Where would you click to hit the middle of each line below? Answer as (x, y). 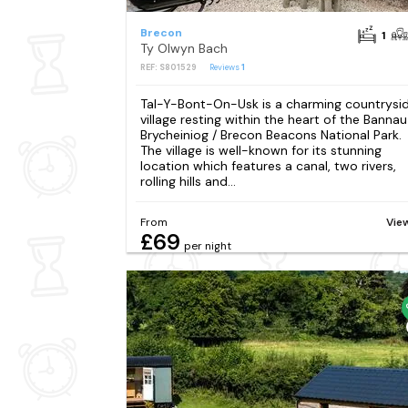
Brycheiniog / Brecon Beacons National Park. (270, 134)
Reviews (225, 67)
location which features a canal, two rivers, (268, 165)
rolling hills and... (188, 181)
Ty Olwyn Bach (184, 48)
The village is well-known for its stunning (260, 150)
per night (207, 245)
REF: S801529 (168, 67)
